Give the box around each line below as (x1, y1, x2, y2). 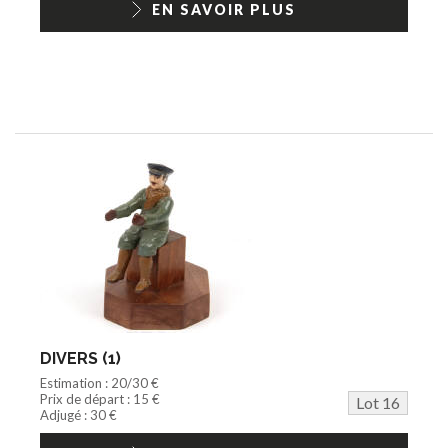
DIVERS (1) (40, 348, 121, 368)
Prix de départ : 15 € (40, 390, 160, 407)
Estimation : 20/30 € (40, 374, 159, 391)
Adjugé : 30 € (40, 406, 117, 423)
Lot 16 (356, 392, 400, 412)
